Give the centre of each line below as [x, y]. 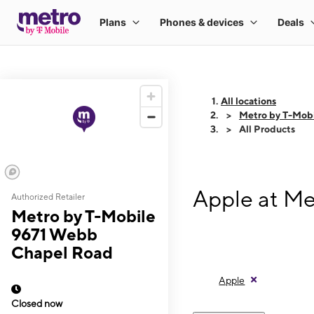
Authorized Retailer [48, 197]
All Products [267, 129]
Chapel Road [62, 252]
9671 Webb [54, 234]
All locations [248, 101]
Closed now [37, 303]
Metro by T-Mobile [83, 216]
